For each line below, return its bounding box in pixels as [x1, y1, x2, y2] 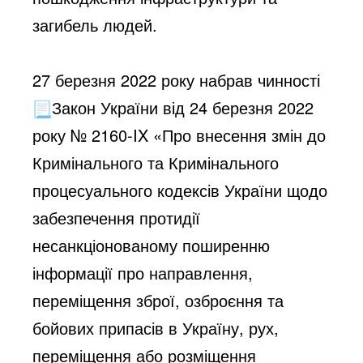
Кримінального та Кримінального [32, 150, 280, 174]
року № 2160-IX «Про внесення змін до [32, 122, 327, 147]
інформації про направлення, [32, 260, 254, 284]
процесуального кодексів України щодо [32, 177, 328, 202]
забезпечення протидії [32, 205, 201, 229]
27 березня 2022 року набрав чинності [32, 67, 326, 92]
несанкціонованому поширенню [32, 233, 271, 257]
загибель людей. [32, 12, 163, 36]
